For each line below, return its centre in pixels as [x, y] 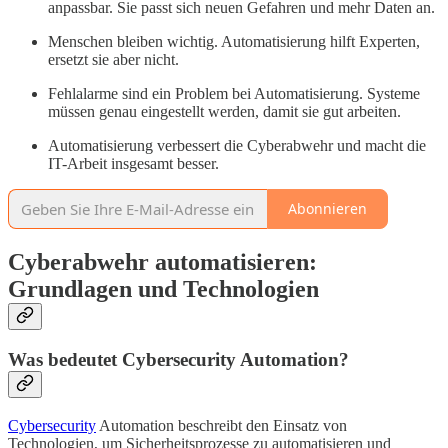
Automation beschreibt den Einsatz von [221, 426]
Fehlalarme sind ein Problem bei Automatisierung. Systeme [234, 93]
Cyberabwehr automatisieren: [162, 261]
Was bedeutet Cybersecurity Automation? [178, 360]
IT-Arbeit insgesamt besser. [133, 163]
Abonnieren [327, 209]
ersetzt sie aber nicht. [113, 59]
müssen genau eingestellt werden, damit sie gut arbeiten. [224, 111]
